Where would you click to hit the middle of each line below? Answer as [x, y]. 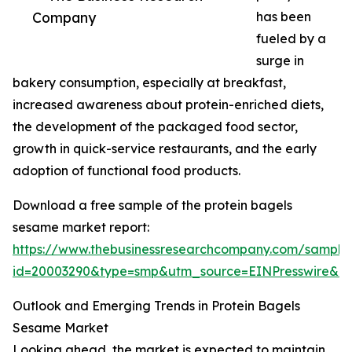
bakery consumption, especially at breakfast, [149, 83]
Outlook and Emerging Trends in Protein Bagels [156, 306]
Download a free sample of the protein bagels [152, 205]
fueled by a [291, 39]
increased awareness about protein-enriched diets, [168, 105]
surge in [280, 61]
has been [284, 17]
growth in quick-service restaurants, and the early [165, 149]
